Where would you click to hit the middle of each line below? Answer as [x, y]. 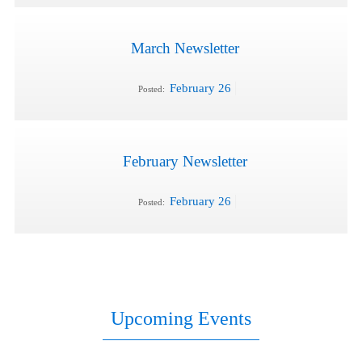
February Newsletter [185, 161]
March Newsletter [185, 48]
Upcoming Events [181, 319]
